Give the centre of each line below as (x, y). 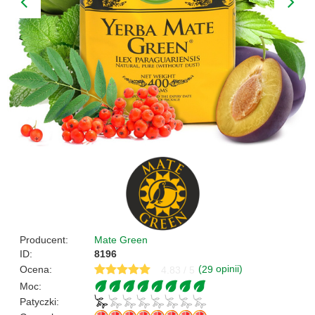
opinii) (228, 269)
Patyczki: (43, 302)
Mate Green (121, 240)
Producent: (44, 240)
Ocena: (36, 269)
